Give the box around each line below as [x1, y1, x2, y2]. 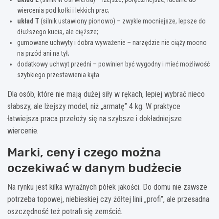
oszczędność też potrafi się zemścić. [7, 206, 122, 216]
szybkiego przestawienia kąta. [17, 70, 101, 79]
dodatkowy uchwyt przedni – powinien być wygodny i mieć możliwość [17, 60, 210, 68]
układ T [17, 17, 39, 25]
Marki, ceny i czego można [7, 145, 161, 159]
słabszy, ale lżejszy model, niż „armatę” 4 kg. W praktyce [7, 101, 180, 111]
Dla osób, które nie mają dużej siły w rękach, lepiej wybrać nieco [7, 89, 205, 99]
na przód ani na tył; [17, 49, 69, 57]
